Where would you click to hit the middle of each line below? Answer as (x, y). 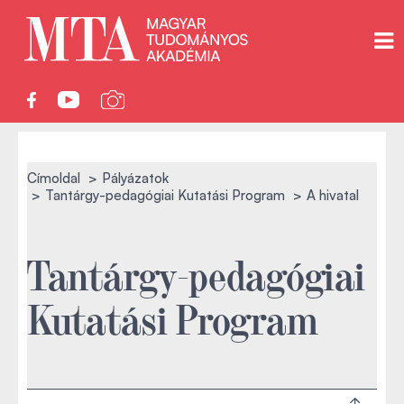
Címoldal (54, 178)
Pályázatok (135, 178)
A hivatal (333, 195)
